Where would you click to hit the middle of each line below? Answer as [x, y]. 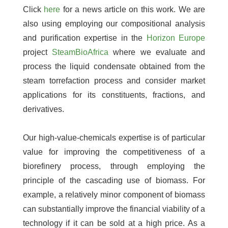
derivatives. [44, 109]
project [38, 52]
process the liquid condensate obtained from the [114, 66]
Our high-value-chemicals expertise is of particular [114, 137]
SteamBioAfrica [80, 52]
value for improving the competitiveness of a [114, 152]
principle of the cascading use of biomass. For [114, 180]
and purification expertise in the [85, 38]
